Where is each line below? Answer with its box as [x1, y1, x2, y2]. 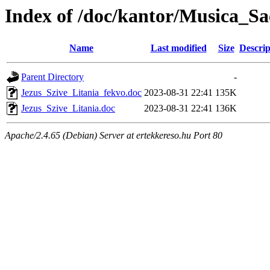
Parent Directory [21, 72, 84, 83]
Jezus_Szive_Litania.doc [21, 103, 115, 114]
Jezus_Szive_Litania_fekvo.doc [21, 87, 142, 98]
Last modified [150, 43, 207, 54]
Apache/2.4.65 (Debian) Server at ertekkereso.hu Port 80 [5, 130, 222, 141]
